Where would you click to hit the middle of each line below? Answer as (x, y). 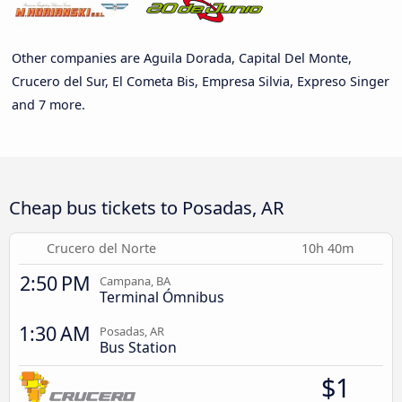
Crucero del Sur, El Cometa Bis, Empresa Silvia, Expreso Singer (201, 81)
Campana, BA (135, 280)
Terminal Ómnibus (162, 297)
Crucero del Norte (101, 248)
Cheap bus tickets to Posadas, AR (147, 207)
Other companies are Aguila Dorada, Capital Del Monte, (182, 57)
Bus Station (138, 347)
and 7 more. (48, 104)
